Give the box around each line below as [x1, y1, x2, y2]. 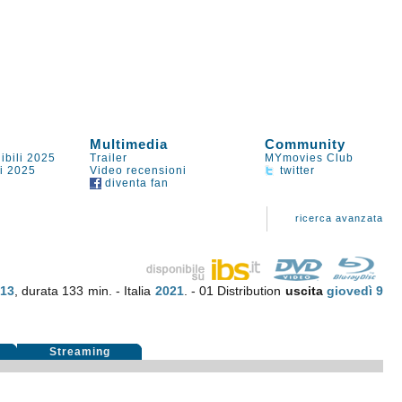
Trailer [90, 152, 128, 164]
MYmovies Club [265, 152, 354, 164]
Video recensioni [90, 164, 188, 177]
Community [265, 136, 346, 152]
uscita [284, 284, 327, 298]
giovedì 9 [326, 284, 384, 298]
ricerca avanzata [295, 213, 384, 223]
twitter [276, 164, 316, 177]
